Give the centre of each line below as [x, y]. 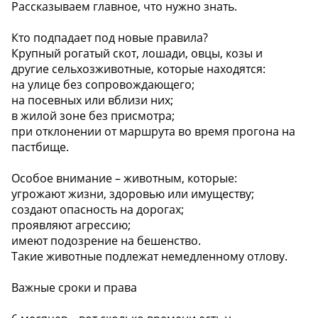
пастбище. [40, 147]
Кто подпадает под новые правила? [110, 38]
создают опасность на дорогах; [98, 210]
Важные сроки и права [74, 288]
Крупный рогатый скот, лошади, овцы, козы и [137, 54]
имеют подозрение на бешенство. [106, 241]
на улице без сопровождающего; [103, 85]
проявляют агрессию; [71, 225]
